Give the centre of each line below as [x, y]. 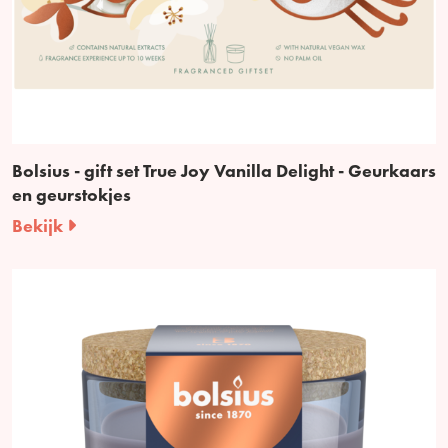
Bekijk [39, 225]
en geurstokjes [71, 194]
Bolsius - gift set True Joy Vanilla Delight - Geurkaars [224, 170]
